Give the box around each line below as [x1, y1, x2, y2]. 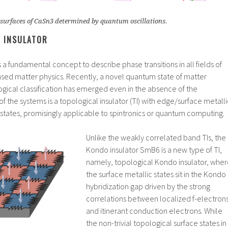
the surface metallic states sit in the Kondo [86, 169, 226, 180]
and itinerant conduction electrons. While [86, 206, 222, 216]
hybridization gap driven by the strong [86, 181, 210, 192]
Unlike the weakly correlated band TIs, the [86, 132, 226, 143]
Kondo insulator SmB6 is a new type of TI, [86, 145, 222, 155]
